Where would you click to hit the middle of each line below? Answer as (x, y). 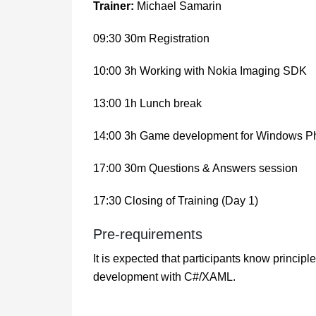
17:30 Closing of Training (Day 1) (176, 201)
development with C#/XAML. (164, 277)
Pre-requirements (148, 235)
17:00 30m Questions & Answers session (195, 169)
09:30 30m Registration (151, 39)
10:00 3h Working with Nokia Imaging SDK (200, 71)
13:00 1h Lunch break (147, 104)
